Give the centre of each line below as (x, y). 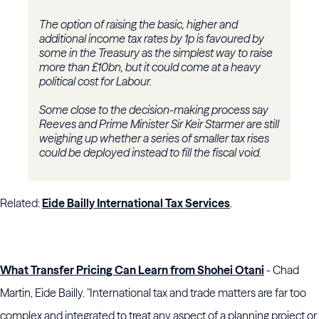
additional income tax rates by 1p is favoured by (152, 39)
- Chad (282, 270)
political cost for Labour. (95, 82)
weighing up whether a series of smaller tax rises (154, 138)
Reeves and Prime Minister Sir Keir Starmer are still (159, 124)
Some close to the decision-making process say (154, 110)
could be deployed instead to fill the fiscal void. (150, 153)
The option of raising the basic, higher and (138, 25)
